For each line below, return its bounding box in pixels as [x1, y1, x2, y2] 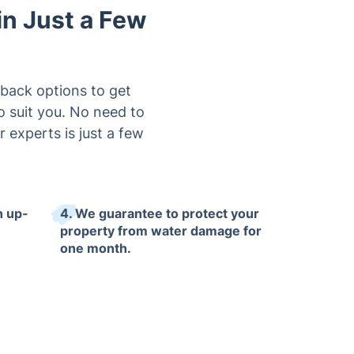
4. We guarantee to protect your [60, 205, 259, 221]
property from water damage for [60, 222, 262, 239]
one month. [60, 239, 131, 256]
